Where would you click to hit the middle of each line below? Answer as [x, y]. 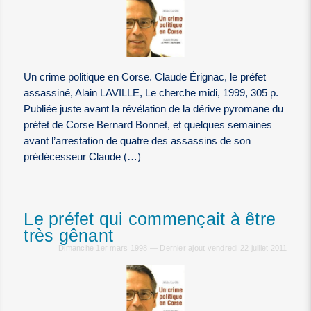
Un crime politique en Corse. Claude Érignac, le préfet [145, 77]
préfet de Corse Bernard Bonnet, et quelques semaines [148, 125]
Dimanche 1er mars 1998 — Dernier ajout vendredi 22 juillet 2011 [173, 248]
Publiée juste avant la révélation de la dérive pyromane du [154, 109]
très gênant [69, 236]
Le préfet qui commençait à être [150, 219]
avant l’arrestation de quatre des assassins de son [137, 141]
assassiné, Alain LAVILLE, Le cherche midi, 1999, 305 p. [151, 93]
